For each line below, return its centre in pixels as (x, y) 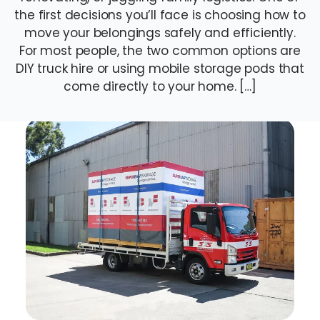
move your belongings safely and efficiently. (160, 33)
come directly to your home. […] (160, 86)
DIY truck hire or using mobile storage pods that (160, 69)
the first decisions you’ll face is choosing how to (160, 15)
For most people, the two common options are (160, 51)
